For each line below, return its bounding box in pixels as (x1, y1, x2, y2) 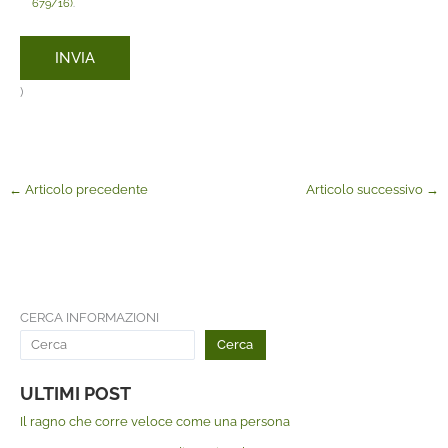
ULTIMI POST (19, 382, 131, 404)
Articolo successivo (306, 181, 427, 197)
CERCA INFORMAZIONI (19, 309, 159, 325)
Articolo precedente (21, 181, 148, 197)
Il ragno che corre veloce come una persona (19, 413, 290, 429)
